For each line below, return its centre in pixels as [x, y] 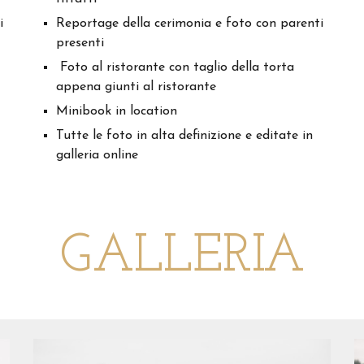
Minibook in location [117, 112]
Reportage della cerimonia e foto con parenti [190, 24]
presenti [80, 43]
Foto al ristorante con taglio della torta [175, 68]
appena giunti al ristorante [136, 87]
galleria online [97, 156]
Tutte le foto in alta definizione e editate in [185, 136]
